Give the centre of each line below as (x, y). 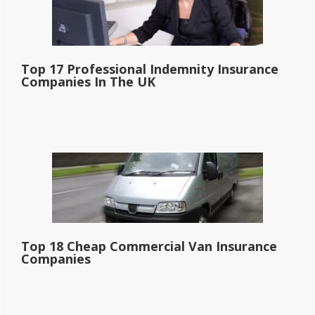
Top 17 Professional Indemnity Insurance (150, 69)
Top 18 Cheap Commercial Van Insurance (149, 246)
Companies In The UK (88, 81)
